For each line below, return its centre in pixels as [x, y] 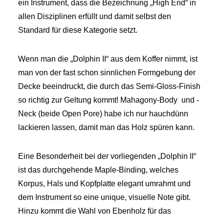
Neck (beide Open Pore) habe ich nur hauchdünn [103, 114]
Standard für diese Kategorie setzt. [78, 30]
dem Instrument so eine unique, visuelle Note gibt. [105, 197]
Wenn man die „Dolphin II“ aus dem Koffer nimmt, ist [108, 59]
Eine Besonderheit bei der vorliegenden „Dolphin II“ [107, 156]
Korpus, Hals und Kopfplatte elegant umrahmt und [105, 184]
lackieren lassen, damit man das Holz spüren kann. [107, 127]
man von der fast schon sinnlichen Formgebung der [107, 73]
